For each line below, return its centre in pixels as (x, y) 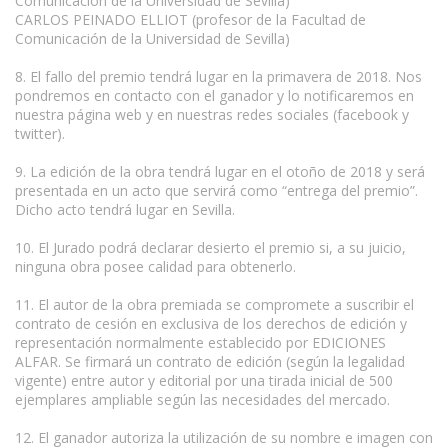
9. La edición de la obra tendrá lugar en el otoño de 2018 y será (220, 171)
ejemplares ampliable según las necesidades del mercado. (202, 399)
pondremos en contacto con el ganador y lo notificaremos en (214, 95)
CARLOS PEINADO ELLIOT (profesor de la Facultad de (190, 19)
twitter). (40, 133)
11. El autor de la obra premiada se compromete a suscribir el (214, 304)
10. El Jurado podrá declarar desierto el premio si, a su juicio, (210, 247)
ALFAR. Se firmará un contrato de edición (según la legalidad (210, 361)
